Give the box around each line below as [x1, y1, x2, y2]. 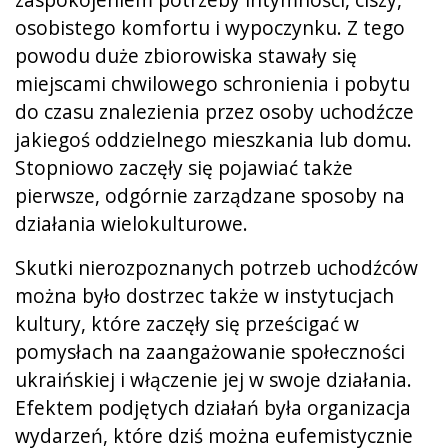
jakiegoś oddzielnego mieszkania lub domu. [15, 125, 412, 153]
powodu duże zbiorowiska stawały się [15, 41, 357, 69]
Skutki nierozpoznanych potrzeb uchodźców [15, 253, 418, 281]
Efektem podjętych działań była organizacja [15, 393, 411, 421]
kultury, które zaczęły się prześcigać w [15, 309, 359, 337]
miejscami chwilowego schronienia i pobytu [15, 69, 410, 97]
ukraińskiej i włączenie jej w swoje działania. [15, 365, 412, 393]
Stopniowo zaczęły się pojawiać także [15, 153, 353, 181]
